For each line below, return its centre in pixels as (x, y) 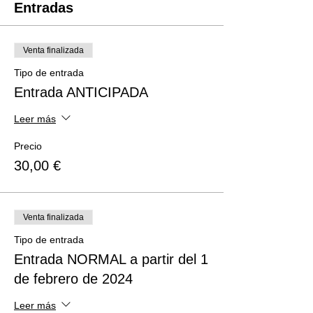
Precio (28, 146)
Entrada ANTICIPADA (81, 92)
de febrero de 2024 (73, 279)
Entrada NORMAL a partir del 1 (111, 259)
